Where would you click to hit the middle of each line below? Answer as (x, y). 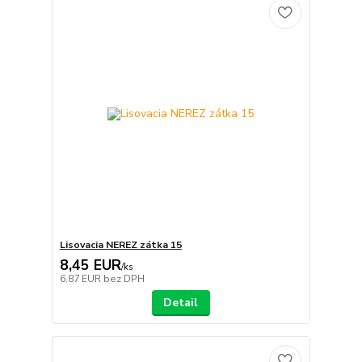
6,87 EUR (81, 278)
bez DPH (124, 278)
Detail (181, 302)
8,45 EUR (90, 265)
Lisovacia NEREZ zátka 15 (120, 244)
